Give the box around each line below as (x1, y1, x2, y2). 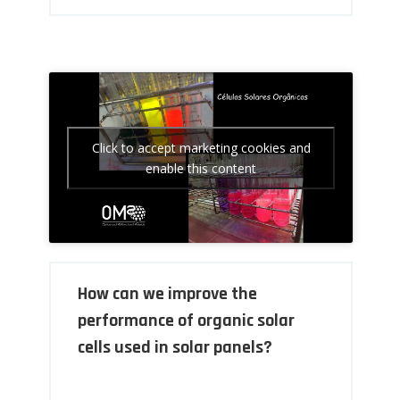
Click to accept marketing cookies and (91, 138, 311, 156)
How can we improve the (78, 282, 258, 306)
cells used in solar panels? (78, 336, 273, 360)
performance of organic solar (78, 309, 296, 333)
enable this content (146, 159, 256, 177)
